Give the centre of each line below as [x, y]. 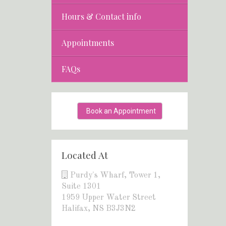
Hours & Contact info [101, 16]
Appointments [88, 42]
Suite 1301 [81, 186]
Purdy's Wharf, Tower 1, [114, 175]
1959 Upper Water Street [109, 197]
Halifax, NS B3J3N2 [99, 209]
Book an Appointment [121, 111]
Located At [85, 155]
